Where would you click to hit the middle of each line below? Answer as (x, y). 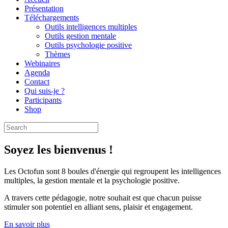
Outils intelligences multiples (91, 27)
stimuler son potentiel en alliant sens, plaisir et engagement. (98, 207)
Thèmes (58, 54)
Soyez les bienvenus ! (59, 149)
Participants (43, 100)
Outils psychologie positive (88, 45)
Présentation (44, 8)
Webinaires (42, 63)
